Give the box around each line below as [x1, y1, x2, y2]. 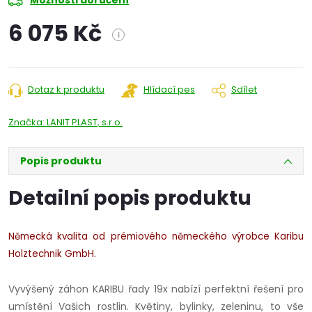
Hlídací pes [143, 83, 195, 97]
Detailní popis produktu [8, 185, 251, 212]
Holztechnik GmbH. [8, 247, 96, 261]
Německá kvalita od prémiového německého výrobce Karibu [8, 230, 304, 244]
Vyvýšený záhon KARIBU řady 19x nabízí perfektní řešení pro [8, 282, 304, 297]
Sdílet [231, 83, 257, 97]
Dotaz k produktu [28, 83, 104, 97]
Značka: [8, 116, 47, 130]
